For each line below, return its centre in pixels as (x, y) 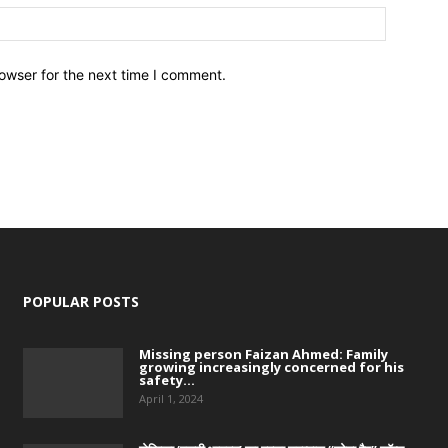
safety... (166, 379)
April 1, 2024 (170, 398)
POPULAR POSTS (80, 301)
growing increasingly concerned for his (271, 366)
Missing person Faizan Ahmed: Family (263, 353)
